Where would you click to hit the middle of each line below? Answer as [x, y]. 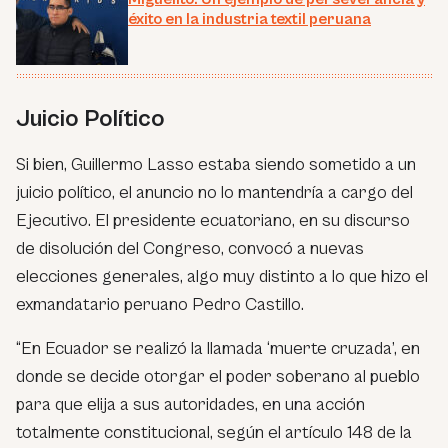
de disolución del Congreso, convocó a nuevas [190, 248]
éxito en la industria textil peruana [249, 18]
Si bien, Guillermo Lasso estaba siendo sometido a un [216, 164]
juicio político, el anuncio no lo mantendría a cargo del [214, 192]
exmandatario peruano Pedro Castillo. [160, 304]
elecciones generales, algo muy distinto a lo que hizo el [222, 276]
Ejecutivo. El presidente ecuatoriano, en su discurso [213, 220]
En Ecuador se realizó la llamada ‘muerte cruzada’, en [220, 348]
